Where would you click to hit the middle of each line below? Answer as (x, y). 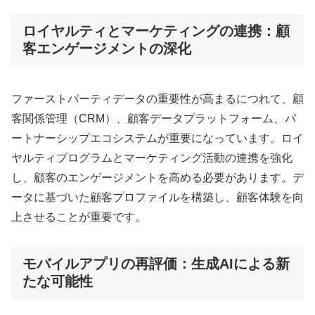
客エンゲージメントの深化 (107, 49)
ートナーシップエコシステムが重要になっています (141, 138)
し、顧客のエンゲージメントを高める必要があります (146, 177)
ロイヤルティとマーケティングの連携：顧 (156, 31)
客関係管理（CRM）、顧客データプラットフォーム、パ (154, 118)
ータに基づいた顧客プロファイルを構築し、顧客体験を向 (157, 197)
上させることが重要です (73, 217)
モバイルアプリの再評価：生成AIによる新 (156, 264)
